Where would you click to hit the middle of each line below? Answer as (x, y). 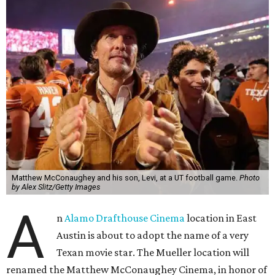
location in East (221, 218)
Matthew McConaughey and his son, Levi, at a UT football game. (125, 178)
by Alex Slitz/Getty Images (56, 187)
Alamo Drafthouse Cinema (125, 218)
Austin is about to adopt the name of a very (153, 235)
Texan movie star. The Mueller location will (153, 253)
